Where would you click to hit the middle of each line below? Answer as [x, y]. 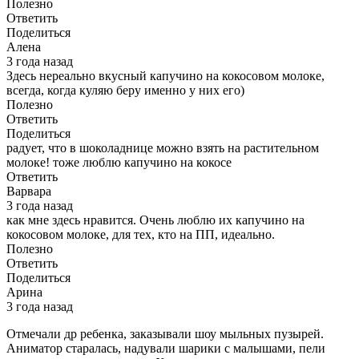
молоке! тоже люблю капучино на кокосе [119, 163]
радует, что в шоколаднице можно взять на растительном [163, 148]
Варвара [29, 192]
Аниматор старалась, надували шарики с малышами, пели [166, 349]
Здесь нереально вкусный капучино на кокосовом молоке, [165, 76]
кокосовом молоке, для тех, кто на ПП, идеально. [141, 235]
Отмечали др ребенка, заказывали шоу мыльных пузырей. [165, 334]
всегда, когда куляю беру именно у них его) [125, 91]
